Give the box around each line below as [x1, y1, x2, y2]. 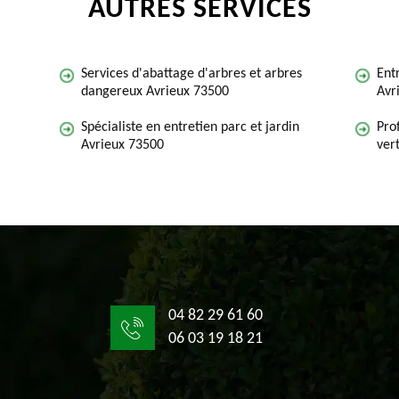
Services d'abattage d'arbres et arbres [81, 67, 302, 81]
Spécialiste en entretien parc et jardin [81, 120, 299, 134]
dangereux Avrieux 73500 [81, 85, 229, 99]
